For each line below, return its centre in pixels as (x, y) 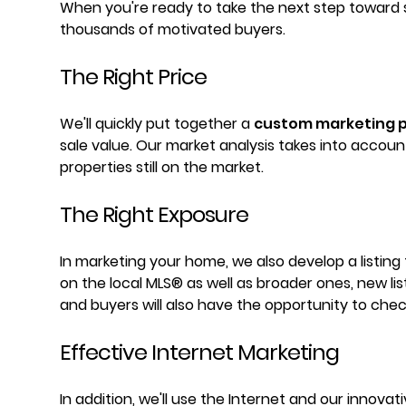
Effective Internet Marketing (199, 352)
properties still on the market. (162, 167)
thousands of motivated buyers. (173, 29)
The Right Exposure (154, 214)
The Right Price (133, 77)
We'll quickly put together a (157, 124)
